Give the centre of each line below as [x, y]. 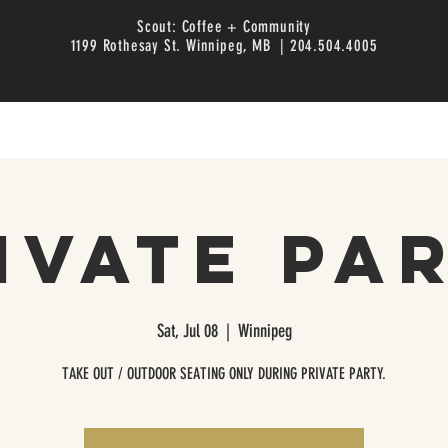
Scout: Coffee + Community [223, 26]
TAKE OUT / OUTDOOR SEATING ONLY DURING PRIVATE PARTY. [224, 374]
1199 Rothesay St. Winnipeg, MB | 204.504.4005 [224, 45]
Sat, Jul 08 [187, 331]
